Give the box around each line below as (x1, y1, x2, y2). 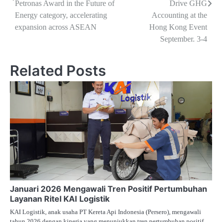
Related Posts (10, 61, 106, 79)
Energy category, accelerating (15, 10, 107, 19)
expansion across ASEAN (15, 22, 97, 31)
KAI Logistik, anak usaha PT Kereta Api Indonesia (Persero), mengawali (10, 208, 201, 216)
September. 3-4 (160, 34, 207, 43)
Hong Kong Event (149, 22, 207, 31)
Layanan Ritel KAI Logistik (10, 193, 110, 204)
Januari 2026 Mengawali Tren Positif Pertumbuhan (10, 183, 207, 194)
